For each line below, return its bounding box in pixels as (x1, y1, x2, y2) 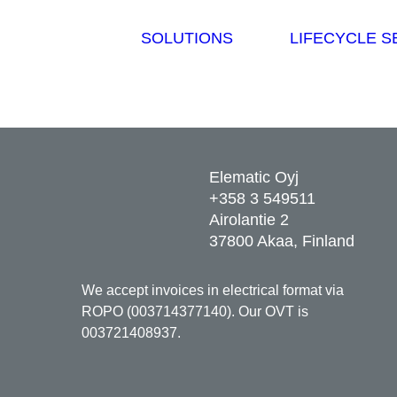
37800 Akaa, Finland (209, 232, 354, 250)
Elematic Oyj (209, 168, 299, 186)
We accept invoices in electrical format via (82, 283, 344, 298)
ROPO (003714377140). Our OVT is (82, 304, 308, 319)
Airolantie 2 (209, 211, 289, 229)
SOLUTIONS (141, 28, 234, 47)
